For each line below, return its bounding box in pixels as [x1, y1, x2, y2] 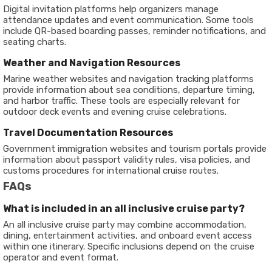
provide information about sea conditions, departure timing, [3, 84, 255, 95]
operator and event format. [3, 252, 118, 263]
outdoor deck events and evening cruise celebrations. [3, 106, 226, 117]
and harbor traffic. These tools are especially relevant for [3, 95, 240, 106]
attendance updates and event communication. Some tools [3, 15, 254, 25]
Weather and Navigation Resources [3, 57, 180, 69]
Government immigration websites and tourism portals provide [3, 143, 267, 154]
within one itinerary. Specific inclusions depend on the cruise [3, 241, 254, 252]
